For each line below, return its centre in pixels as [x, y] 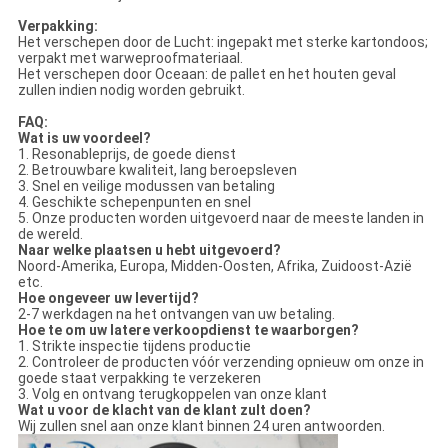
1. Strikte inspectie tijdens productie [134, 346]
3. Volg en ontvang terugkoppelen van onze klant [172, 394]
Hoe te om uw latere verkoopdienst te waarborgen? [188, 330]
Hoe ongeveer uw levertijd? [108, 298]
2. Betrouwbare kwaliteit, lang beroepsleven [157, 170]
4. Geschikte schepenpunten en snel [134, 202]
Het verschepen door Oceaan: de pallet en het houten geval [206, 74]
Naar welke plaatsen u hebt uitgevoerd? [149, 250]
